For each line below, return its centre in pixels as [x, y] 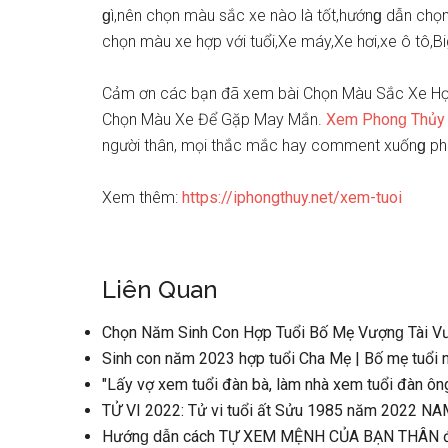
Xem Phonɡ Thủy [385, 119]
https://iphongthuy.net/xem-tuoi [292, 197]
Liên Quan [160, 289]
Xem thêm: [142, 197]
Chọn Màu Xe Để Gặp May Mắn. [214, 119]
